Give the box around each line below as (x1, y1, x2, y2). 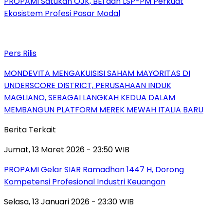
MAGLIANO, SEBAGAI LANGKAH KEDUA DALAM (4, 91, 175, 103)
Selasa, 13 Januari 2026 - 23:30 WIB (4, 196, 134, 207)
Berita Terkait (4, 124, 56, 135)
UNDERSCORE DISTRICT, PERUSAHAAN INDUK (4, 79, 171, 91)
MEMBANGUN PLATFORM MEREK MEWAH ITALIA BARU (4, 104, 203, 115)
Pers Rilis (4, 47, 36, 59)
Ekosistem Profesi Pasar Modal (4, 7, 120, 19)
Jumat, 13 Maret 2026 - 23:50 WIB (4, 144, 129, 155)
